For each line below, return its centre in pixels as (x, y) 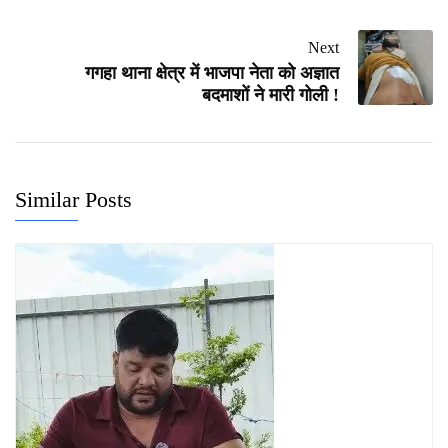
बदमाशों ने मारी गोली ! (270, 95)
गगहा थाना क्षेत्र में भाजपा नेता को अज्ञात (212, 73)
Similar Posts (73, 200)
